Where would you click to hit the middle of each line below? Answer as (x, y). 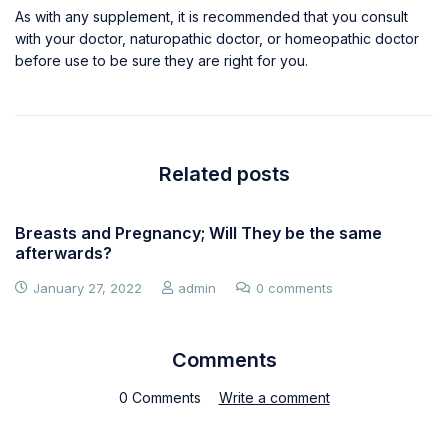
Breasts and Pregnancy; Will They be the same (198, 232)
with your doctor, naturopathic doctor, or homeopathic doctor (217, 38)
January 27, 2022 (87, 287)
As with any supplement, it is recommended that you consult (211, 16)
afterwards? (63, 252)
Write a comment (274, 397)
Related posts (224, 173)
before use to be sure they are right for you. (161, 60)
